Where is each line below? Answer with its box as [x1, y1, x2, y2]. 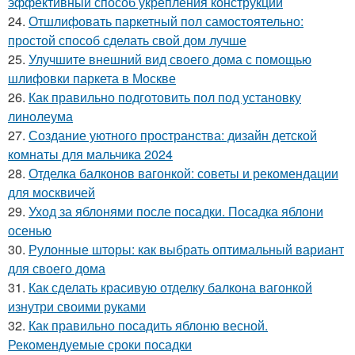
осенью [8, 220, 52, 239]
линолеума [8, 106, 73, 125]
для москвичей [8, 182, 95, 201]
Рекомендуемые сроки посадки [8, 334, 192, 353]
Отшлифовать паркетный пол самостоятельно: [29, 11, 303, 30]
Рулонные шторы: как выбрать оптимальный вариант [29, 239, 344, 258]
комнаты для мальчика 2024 [8, 144, 173, 163]
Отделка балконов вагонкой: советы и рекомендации [29, 163, 338, 182]
